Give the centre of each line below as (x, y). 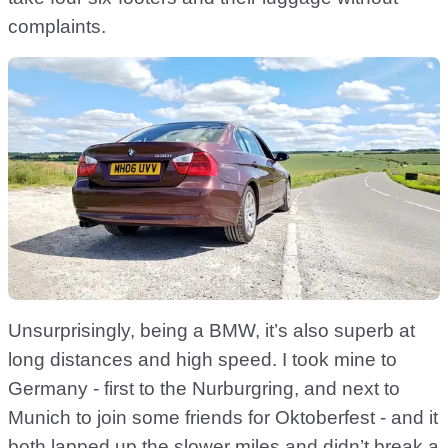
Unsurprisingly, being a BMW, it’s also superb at (211, 331)
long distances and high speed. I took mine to (202, 360)
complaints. (57, 26)
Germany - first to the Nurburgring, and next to (204, 389)
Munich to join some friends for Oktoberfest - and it (223, 418)
